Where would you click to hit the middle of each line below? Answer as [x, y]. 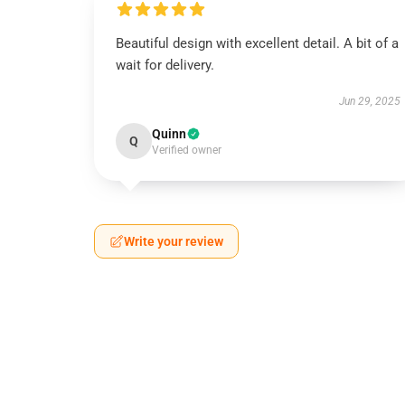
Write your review [174, 241]
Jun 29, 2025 [369, 101]
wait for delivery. [165, 65]
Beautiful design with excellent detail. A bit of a [257, 43]
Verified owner [187, 150]
